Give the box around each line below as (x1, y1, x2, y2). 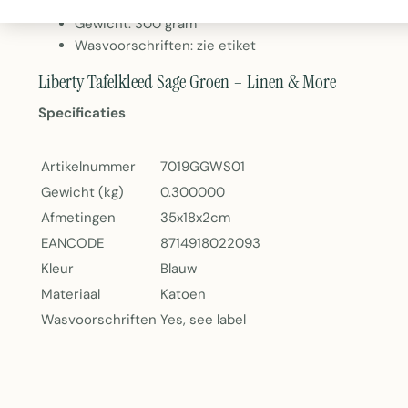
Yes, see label (160, 311, 246, 329)
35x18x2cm (160, 209, 230, 227)
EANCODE (41, 234, 104, 252)
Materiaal (41, 285, 100, 303)
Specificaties (38, 104, 126, 122)
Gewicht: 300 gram (75, 15, 197, 33)
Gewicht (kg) (41, 183, 124, 201)
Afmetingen (41, 209, 116, 227)
